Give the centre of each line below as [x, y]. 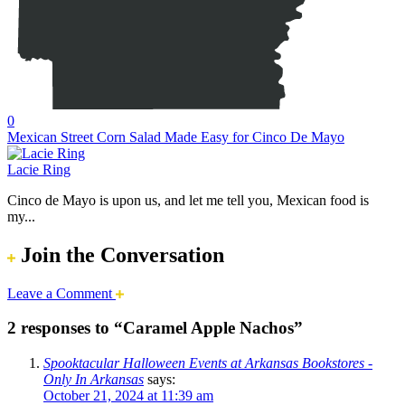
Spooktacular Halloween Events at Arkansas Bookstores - [208, 363]
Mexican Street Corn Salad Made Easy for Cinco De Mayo [176, 137]
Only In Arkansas [94, 379]
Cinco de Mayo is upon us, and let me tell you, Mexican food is [188, 200]
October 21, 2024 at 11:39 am [128, 396]
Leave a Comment [61, 293]
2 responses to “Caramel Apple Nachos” [155, 328]
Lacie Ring [39, 169]
